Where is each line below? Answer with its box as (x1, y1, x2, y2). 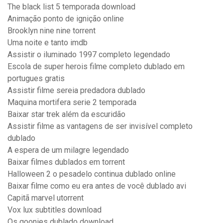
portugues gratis (7, 74, 65, 84)
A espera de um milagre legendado (7, 145, 129, 155)
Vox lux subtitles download (7, 205, 102, 215)
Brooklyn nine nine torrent (7, 26, 96, 36)
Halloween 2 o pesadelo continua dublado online (7, 169, 176, 179)
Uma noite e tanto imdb (7, 38, 88, 48)
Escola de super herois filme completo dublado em (7, 62, 185, 72)
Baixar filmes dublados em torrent (7, 157, 125, 167)
